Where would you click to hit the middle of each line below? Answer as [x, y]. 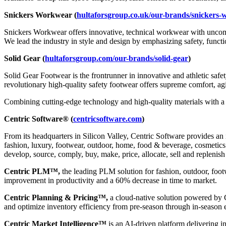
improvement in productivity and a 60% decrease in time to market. [110, 181]
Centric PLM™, [32, 172]
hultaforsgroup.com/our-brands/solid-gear [117, 59]
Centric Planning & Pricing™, [56, 198]
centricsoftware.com [107, 119]
